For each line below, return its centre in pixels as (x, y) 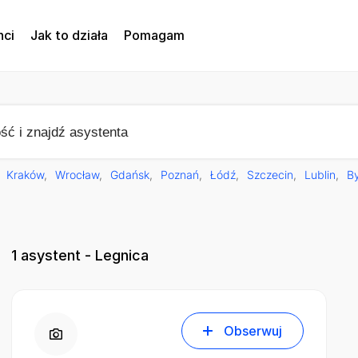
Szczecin (270, 175)
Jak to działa (69, 35)
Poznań (180, 175)
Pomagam (154, 35)
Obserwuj (253, 331)
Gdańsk (130, 175)
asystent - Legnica (83, 256)
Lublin (320, 175)
